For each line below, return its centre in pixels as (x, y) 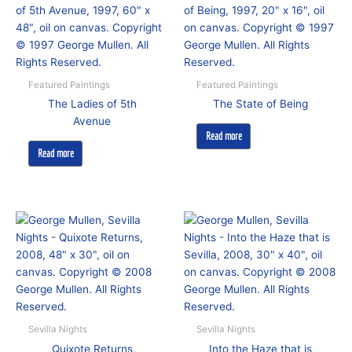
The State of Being (260, 104)
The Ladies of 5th (92, 104)
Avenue (92, 121)
